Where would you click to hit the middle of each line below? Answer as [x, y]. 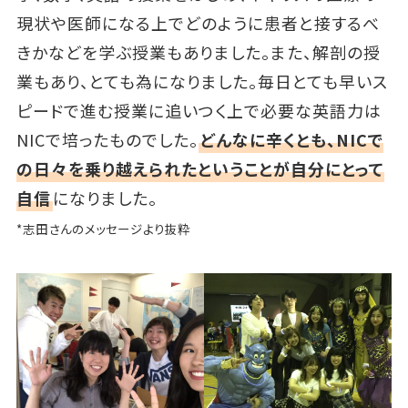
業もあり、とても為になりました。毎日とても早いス [202, 81]
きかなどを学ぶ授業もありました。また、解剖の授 [198, 51]
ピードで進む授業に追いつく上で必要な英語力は [199, 110]
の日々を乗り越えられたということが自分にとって [200, 168]
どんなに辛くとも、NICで [291, 139]
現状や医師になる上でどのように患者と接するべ [198, 22]
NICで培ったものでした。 [107, 139]
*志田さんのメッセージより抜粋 [103, 228]
